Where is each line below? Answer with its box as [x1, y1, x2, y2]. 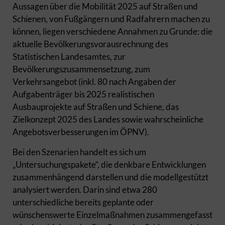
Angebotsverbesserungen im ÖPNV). [13, 127, 149, 138]
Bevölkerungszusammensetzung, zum [13, 64, 150, 75]
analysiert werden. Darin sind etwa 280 [13, 184, 157, 195]
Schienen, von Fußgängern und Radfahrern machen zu [13, 14, 210, 25]
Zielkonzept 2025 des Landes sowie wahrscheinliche [13, 114, 203, 125]
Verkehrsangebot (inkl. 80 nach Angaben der [13, 76, 176, 87]
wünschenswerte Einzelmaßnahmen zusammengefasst [13, 209, 212, 220]
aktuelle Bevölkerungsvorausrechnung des [13, 39, 168, 50]
